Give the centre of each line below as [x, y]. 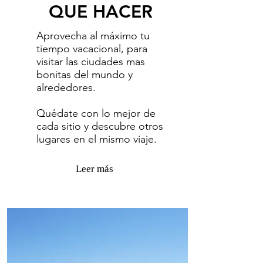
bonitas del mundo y [84, 75]
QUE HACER [101, 12]
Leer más [94, 169]
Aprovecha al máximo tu [93, 36]
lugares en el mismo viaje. [96, 139]
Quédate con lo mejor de [96, 113]
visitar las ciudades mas [90, 62]
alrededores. [66, 87]
